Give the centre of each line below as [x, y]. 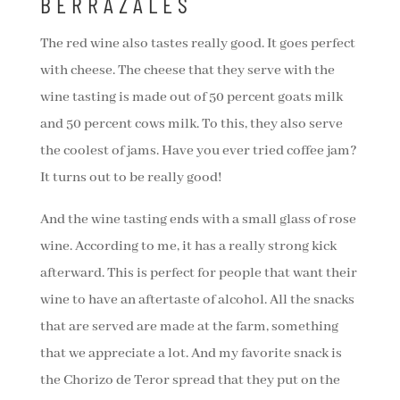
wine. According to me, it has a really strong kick [188, 247]
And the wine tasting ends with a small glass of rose [198, 220]
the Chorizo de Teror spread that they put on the [190, 381]
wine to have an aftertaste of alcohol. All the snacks [197, 300]
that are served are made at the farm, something [189, 327]
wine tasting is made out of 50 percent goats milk [191, 98]
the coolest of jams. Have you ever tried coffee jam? [198, 151]
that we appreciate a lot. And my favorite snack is [191, 354]
